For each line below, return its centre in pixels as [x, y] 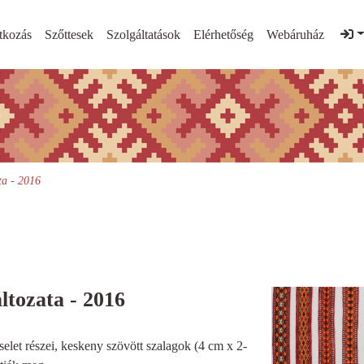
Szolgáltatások [143, 34]
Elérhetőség [223, 34]
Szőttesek [69, 34]
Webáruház [295, 34]
